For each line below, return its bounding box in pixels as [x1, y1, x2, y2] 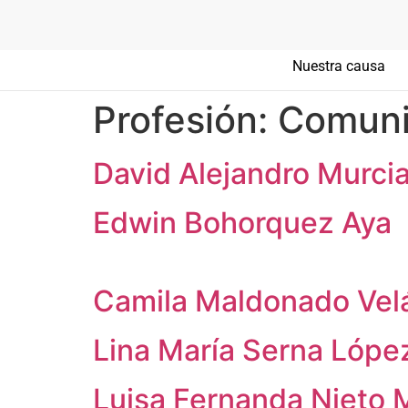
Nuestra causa [292, 56, 386, 75]
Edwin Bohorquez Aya [93, 205, 392, 240]
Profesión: [93, 97, 278, 142]
